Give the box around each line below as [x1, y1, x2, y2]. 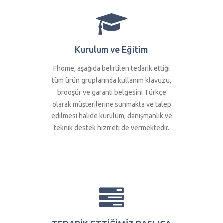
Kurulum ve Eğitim [75, 44, 148, 55]
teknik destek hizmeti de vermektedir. [54, 124, 169, 132]
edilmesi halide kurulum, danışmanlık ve [51, 112, 172, 120]
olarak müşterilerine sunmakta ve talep [52, 100, 171, 109]
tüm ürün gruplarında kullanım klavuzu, [52, 76, 171, 85]
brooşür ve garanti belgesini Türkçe [57, 88, 166, 97]
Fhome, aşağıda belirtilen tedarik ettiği [53, 64, 170, 73]
